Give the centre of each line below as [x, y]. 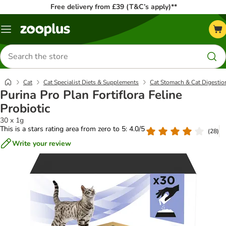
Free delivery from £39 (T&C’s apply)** [114, 7]
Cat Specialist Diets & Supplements [91, 82]
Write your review [42, 143]
